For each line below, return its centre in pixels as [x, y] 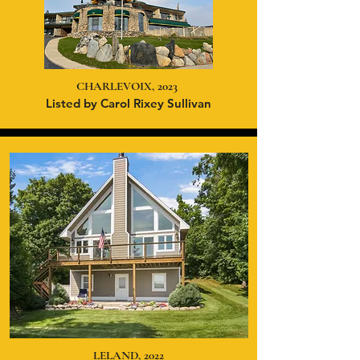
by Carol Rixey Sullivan [147, 103]
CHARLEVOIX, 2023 [129, 86]
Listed [65, 103]
